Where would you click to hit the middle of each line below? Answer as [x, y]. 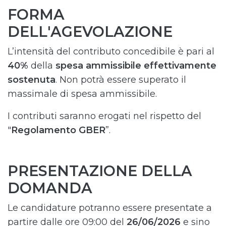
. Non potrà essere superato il [121, 80]
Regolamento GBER [58, 130]
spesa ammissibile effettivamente [136, 66]
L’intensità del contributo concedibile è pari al [111, 51]
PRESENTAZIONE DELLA [100, 171]
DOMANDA [50, 188]
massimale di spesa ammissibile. [82, 94]
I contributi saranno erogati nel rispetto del [104, 116]
